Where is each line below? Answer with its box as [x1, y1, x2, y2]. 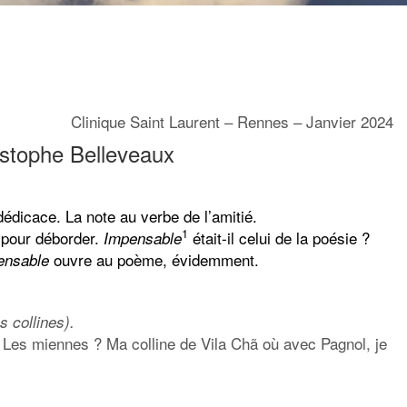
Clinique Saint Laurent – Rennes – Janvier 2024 [70, 109, 393, 133]
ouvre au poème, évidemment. [49, 247, 259, 271]
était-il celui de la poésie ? [188, 225, 370, 249]
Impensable [104, 226, 182, 249]
